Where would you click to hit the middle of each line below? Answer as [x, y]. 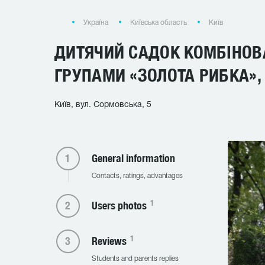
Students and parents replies [135, 259]
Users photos [120, 206]
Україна [96, 23]
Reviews [110, 241]
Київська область [159, 23]
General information [133, 158]
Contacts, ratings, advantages [137, 176]
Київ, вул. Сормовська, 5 [103, 105]
